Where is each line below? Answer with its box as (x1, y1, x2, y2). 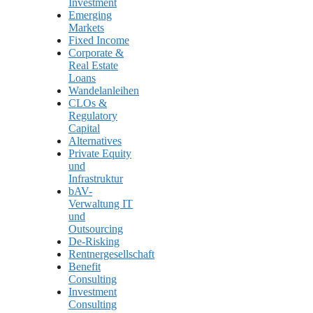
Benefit (68, 261, 101, 273)
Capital (68, 122, 100, 135)
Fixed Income (68, 34, 129, 47)
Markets (68, 22, 104, 34)
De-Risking (68, 235, 119, 248)
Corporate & (68, 47, 124, 59)
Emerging (68, 9, 112, 22)
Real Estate (68, 59, 118, 72)
